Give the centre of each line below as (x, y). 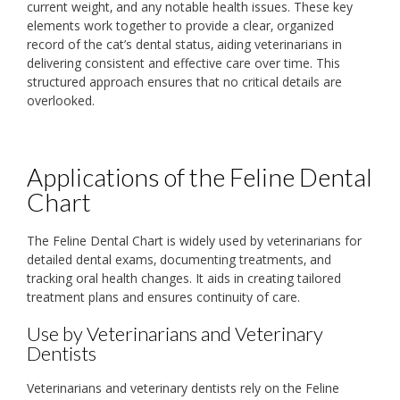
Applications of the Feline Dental (200, 177)
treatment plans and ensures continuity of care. (163, 296)
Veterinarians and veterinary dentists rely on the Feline (183, 388)
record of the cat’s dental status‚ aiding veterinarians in (184, 45)
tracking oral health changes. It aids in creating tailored (184, 278)
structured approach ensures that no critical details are (184, 82)
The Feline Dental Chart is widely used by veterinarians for (194, 240)
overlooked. (61, 101)
